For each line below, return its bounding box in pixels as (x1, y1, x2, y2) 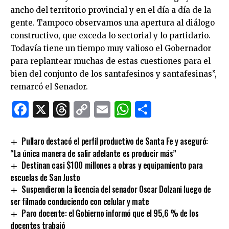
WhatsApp (131, 99, 214, 120)
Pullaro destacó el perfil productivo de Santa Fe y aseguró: (21, 135, 208, 147)
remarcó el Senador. (10, 82, 88, 91)
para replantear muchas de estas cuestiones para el (10, 56, 211, 66)
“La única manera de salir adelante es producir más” (10, 147, 177, 159)
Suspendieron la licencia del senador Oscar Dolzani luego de (21, 182, 211, 195)
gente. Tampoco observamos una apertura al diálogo (10, 18, 215, 28)
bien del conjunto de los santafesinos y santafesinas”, (10, 69, 217, 79)
